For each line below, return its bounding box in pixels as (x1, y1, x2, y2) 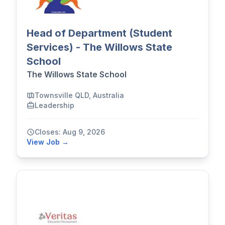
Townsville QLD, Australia (35, 91, 124, 100)
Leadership (35, 101, 74, 110)
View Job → (27, 138, 69, 147)
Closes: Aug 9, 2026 (35, 128, 105, 137)
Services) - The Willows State (27, 41, 172, 54)
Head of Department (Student (27, 27, 172, 40)
